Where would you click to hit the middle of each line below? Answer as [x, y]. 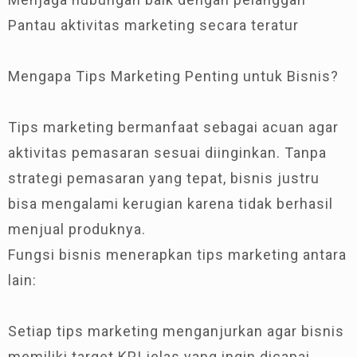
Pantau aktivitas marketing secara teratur [153, 25]
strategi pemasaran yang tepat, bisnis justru [164, 178]
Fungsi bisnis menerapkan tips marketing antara [177, 254]
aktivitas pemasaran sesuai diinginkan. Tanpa [167, 152]
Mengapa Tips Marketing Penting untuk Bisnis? [173, 76]
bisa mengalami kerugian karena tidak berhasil [171, 203]
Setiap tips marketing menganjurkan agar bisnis [176, 331]
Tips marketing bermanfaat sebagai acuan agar [173, 127]
